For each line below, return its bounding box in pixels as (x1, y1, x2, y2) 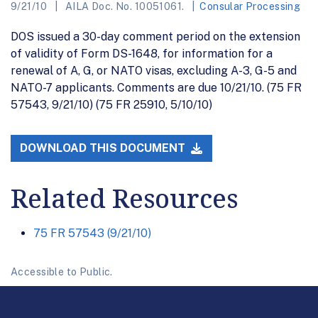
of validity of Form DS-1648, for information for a (11, 46, 273, 60)
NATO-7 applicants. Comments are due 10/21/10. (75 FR (11, 80, 302, 94)
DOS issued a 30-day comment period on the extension (11, 29, 300, 43)
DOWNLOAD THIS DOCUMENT (20, 141, 189, 155)
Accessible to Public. (11, 266, 113, 278)
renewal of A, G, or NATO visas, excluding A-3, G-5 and (11, 63, 297, 77)
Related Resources (11, 181, 238, 216)
